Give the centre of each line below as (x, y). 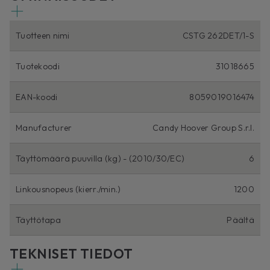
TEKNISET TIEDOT (71, 254)
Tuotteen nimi (43, 36)
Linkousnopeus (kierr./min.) (68, 190)
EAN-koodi (37, 97)
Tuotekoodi (38, 67)
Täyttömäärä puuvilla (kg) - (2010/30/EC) (100, 159)
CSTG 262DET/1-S (218, 36)
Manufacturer (44, 128)
